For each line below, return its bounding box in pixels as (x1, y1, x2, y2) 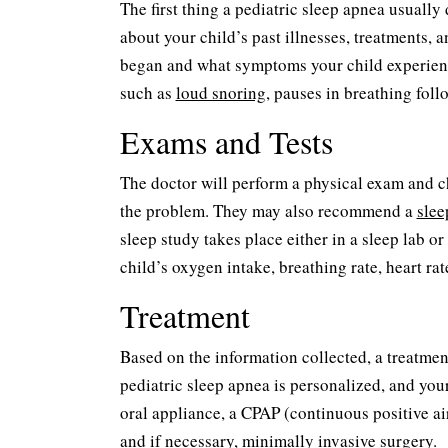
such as (119, 81, 176, 104)
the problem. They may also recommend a (119, 199, 417, 222)
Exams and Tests (119, 120, 333, 163)
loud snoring (175, 81, 266, 104)
